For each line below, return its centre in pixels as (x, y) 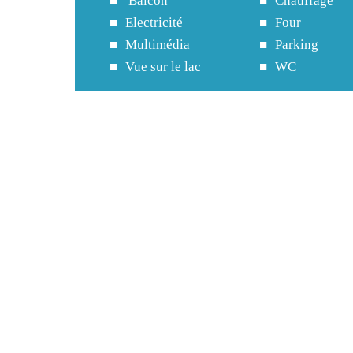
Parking (296, 45)
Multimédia (157, 45)
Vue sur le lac (163, 67)
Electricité (154, 23)
